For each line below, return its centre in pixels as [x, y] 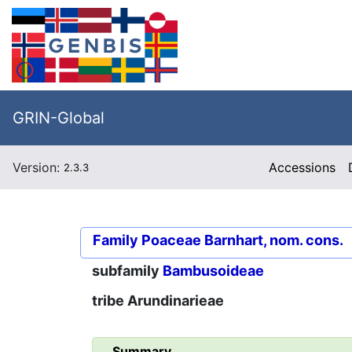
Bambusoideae [213, 271]
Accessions [302, 167]
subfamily [127, 271]
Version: [38, 167]
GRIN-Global [59, 118]
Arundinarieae [176, 301]
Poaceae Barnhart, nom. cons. [242, 240]
